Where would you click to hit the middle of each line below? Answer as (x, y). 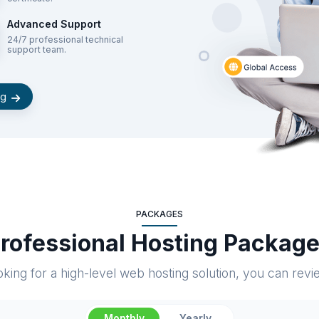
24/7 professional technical (65, 40)
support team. (36, 50)
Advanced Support (54, 24)
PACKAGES (159, 214)
